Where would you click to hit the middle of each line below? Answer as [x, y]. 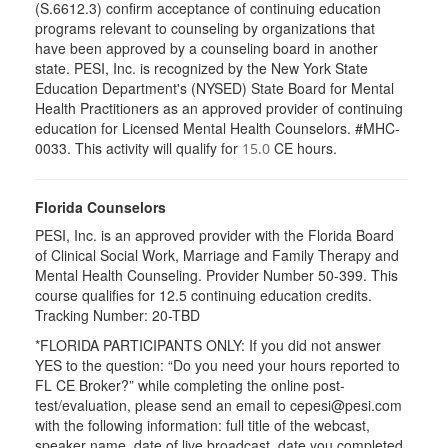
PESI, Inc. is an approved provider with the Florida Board [214, 235]
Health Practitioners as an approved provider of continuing [219, 108]
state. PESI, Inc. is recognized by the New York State [201, 68]
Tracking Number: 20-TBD [117, 315]
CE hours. [305, 148]
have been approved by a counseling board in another [206, 48]
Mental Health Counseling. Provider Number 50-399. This [216, 275]
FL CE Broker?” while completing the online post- [190, 385]
